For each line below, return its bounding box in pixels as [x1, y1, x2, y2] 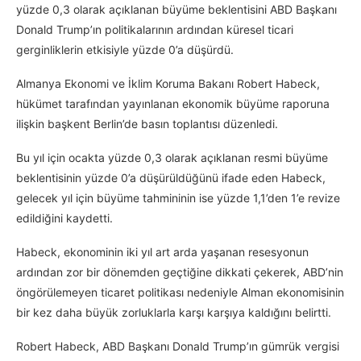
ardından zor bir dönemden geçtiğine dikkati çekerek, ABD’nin [16, 265, 343, 280]
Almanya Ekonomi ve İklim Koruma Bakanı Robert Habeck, [16, 77, 320, 91]
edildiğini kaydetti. [16, 211, 113, 226]
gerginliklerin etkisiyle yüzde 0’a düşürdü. [16, 43, 234, 57]
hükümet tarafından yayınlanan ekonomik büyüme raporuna [16, 97, 330, 111]
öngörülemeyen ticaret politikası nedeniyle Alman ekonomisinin [16, 285, 344, 300]
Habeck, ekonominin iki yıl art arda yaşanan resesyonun [16, 245, 309, 259]
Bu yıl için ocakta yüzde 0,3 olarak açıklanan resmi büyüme [16, 151, 328, 165]
